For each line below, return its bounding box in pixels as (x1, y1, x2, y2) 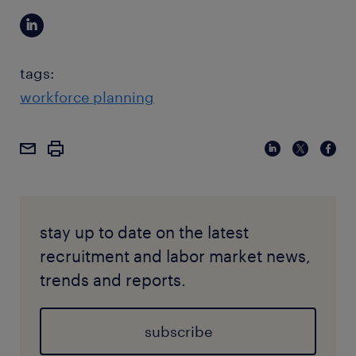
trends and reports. (40, 270, 186, 290)
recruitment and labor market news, (40, 246, 311, 266)
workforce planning (20, 88, 154, 106)
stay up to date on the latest (40, 222, 249, 242)
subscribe (144, 323, 212, 341)
